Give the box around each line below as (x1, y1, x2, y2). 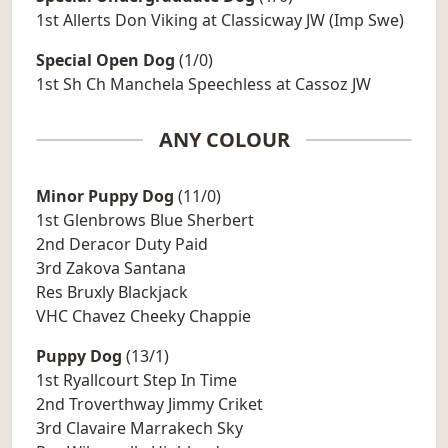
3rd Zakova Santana (36, 257, 186, 280)
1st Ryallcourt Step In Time (36, 369, 237, 392)
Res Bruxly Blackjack (36, 281, 188, 304)
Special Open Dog (36, 49, 175, 72)
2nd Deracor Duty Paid (36, 233, 208, 256)
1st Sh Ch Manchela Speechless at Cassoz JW (36, 73, 371, 96)
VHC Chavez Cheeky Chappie (36, 305, 251, 328)
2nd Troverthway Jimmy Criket (36, 393, 263, 416)
